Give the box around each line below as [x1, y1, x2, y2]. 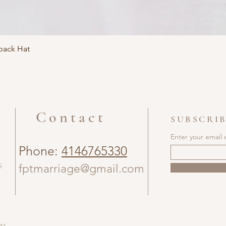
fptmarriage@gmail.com [19, 162, 144, 176]
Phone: [19, 143, 62, 158]
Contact [36, 108, 106, 127]
